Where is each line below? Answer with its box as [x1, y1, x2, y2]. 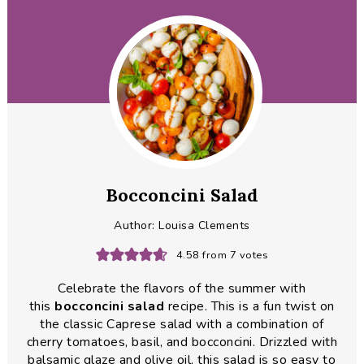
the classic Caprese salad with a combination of [40, 315, 324, 334]
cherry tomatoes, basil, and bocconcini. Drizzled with [26, 333, 338, 352]
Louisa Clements [158, 218, 250, 234]
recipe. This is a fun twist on [164, 297, 335, 316]
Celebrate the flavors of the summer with [58, 279, 306, 298]
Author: [114, 218, 159, 234]
